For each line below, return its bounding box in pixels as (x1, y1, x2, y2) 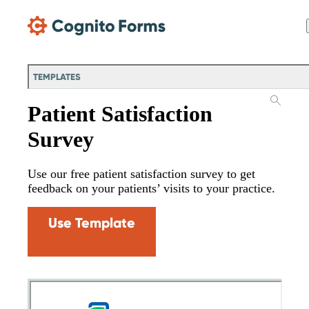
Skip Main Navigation (6, 6, 89, 15)
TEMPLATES (33, 71, 81, 83)
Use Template (48, 215, 135, 232)
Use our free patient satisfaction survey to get (28, 167, 255, 181)
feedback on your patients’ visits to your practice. (28, 181, 275, 196)
